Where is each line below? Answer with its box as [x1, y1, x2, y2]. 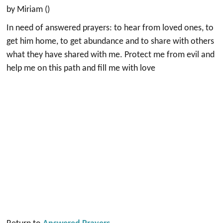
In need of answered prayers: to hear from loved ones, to [6, 23, 214, 33]
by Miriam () [6, 5, 50, 14]
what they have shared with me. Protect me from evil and [6, 50, 215, 60]
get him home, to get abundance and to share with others [6, 37, 215, 46]
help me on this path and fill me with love [6, 64, 156, 73]
